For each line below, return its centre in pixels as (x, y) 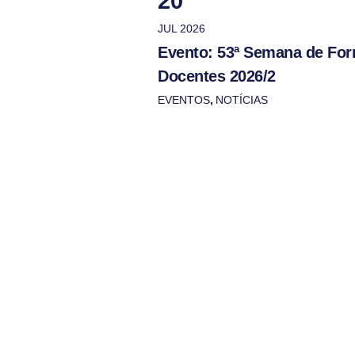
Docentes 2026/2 (217, 76)
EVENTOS (184, 100)
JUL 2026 (181, 29)
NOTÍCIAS (241, 100)
